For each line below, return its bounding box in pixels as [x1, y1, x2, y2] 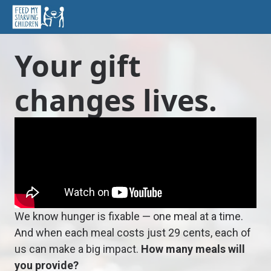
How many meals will [141, 243, 245, 255]
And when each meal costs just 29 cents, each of [15, 226, 251, 239]
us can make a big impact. [15, 243, 141, 255]
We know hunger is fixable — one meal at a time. [15, 210, 243, 223]
